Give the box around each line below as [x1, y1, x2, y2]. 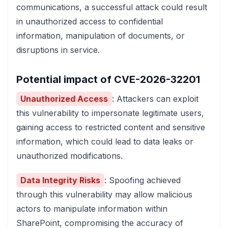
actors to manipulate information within [16, 204, 167, 214]
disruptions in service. [16, 45, 100, 55]
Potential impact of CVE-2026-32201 [16, 73, 200, 85]
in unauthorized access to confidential [16, 16, 163, 26]
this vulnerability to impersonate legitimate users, [16, 108, 204, 118]
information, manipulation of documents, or [16, 31, 185, 41]
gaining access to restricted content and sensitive [16, 122, 205, 132]
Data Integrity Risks [20, 175, 100, 185]
